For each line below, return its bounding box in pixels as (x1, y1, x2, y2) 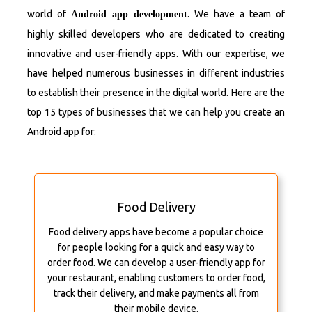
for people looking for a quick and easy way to (57, 242, 255, 253)
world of (27, 8, 71, 20)
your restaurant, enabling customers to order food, (47, 272, 265, 284)
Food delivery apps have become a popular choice (49, 226, 263, 238)
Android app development (71, 9, 187, 20)
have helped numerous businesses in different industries (27, 68, 285, 79)
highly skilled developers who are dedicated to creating (27, 29, 285, 40)
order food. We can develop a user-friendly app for (47, 257, 265, 269)
